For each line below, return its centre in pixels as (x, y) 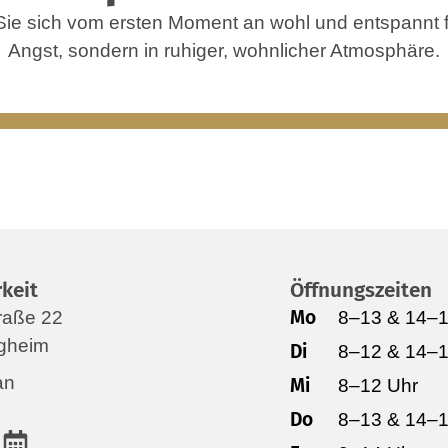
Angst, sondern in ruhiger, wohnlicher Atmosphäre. (224, 51)
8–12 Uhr (377, 386)
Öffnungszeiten (360, 291)
